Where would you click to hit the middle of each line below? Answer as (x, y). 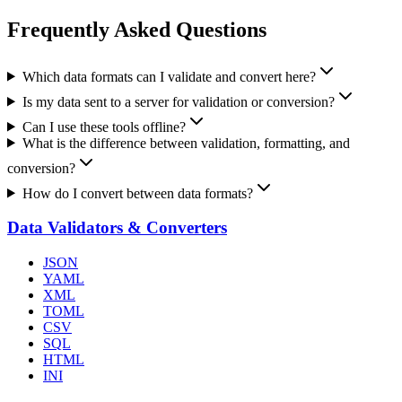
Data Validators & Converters (117, 228)
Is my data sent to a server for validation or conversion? (178, 101)
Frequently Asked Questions (137, 29)
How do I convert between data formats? (137, 193)
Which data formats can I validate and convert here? (169, 76)
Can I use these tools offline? (104, 127)
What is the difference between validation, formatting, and (186, 143)
